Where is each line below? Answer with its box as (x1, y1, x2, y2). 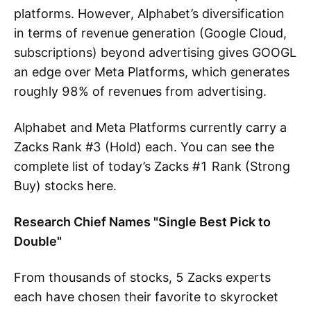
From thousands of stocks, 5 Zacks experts (14, 270, 271, 285)
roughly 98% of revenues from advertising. (14, 84, 267, 99)
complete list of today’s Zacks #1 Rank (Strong (14, 159, 290, 174)
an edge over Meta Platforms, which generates (14, 65, 289, 79)
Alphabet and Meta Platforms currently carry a (14, 120, 287, 135)
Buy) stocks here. (14, 178, 117, 193)
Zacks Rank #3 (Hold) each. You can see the (14, 140, 274, 154)
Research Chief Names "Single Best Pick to (14, 215, 271, 229)
